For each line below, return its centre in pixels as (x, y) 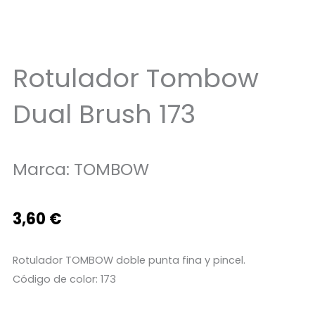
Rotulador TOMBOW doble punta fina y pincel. (129, 260)
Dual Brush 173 (104, 114)
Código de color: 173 (64, 279)
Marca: (43, 169)
